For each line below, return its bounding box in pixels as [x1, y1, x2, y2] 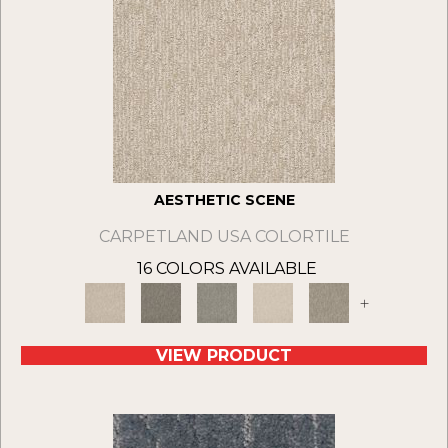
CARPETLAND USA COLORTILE [98, 227, 350, 247]
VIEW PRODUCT [156, 346, 292, 366]
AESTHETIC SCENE [153, 191, 295, 210]
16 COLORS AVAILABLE [137, 259, 317, 279]
